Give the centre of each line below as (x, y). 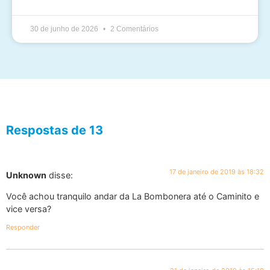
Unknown (26, 175)
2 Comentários (133, 29)
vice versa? (29, 209)
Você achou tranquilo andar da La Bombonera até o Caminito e (133, 196)
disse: (61, 175)
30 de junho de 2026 (65, 29)
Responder (23, 228)
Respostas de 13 (55, 130)
